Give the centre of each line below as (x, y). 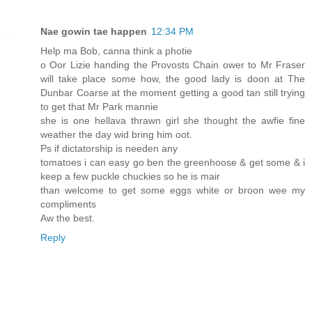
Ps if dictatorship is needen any (109, 148)
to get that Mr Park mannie (99, 106)
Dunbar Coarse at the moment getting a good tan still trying (173, 92)
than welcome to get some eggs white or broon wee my (173, 190)
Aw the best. (68, 218)
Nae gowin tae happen (94, 31)
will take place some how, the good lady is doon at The (173, 78)
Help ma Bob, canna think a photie (116, 50)
